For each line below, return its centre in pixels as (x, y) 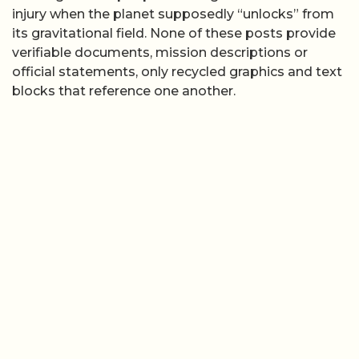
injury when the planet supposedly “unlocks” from (173, 14)
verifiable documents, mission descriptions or (160, 53)
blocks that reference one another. (124, 91)
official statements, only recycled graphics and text (177, 72)
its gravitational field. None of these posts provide (174, 34)
